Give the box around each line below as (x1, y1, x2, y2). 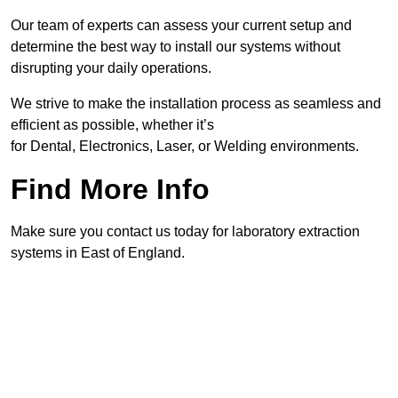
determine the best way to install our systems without (11, 39, 340, 55)
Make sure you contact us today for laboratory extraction (11, 224, 360, 240)
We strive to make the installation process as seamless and (11, 96, 381, 112)
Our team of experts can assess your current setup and (11, 18, 352, 34)
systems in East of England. (11, 245, 185, 261)
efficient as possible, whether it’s (11, 117, 214, 133)
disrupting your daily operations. (11, 60, 211, 76)
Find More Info (11, 173, 210, 206)
